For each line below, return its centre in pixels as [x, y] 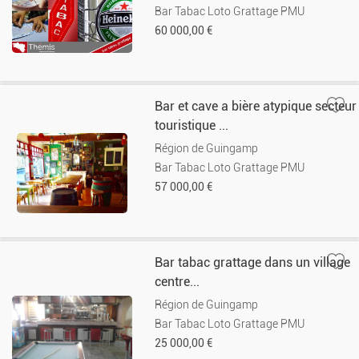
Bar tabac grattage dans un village [253, 262]
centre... [177, 282]
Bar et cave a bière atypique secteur [256, 106]
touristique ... [192, 125]
